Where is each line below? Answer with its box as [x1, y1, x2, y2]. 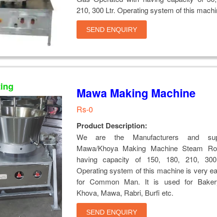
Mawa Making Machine [76, 84, 196, 101]
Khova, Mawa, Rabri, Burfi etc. [76, 187, 173, 198]
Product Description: [76, 120, 147, 131]
